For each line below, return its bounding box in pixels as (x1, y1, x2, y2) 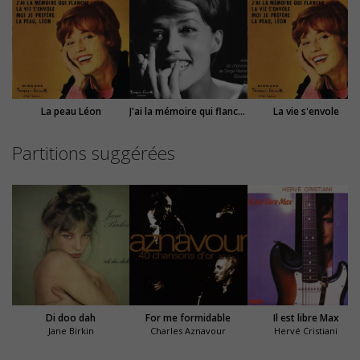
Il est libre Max (272, 310, 339, 325)
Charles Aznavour (150, 324, 227, 337)
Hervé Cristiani (274, 324, 338, 337)
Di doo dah (46, 310, 96, 325)
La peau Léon (40, 104, 101, 118)
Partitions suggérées (12, 140, 175, 166)
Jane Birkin (47, 324, 94, 337)
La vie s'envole (272, 104, 339, 118)
